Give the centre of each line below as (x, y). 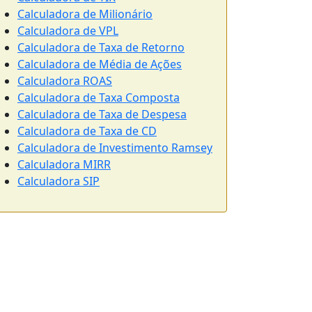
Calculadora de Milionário (85, 14)
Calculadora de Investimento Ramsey (115, 148)
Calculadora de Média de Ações (100, 64)
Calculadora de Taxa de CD (87, 131)
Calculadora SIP (58, 181)
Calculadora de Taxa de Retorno (101, 47)
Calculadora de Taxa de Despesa (102, 114)
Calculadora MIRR (64, 164)
